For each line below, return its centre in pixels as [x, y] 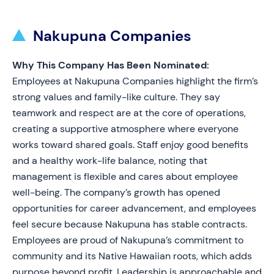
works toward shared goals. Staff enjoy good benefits [130, 145]
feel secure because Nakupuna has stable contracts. [130, 224]
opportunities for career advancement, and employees [134, 208]
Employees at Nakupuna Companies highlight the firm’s [135, 81]
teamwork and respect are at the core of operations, [129, 113]
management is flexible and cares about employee [125, 176]
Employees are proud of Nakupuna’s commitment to [128, 240]
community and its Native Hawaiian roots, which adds [132, 256]
